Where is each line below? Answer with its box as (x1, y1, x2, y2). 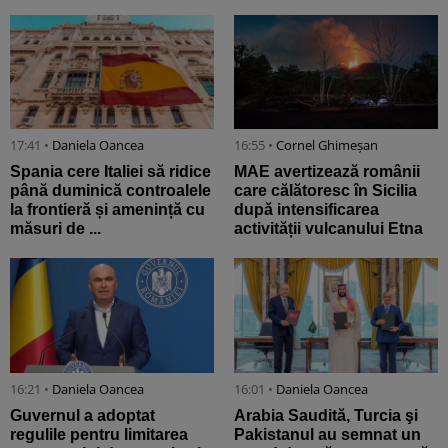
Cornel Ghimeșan (276, 136, 378, 155)
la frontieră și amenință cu (10, 201, 205, 219)
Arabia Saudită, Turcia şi (234, 406, 418, 424)
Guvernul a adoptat (10, 406, 155, 424)
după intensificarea (234, 201, 379, 219)
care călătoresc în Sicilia (234, 182, 417, 200)
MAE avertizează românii (234, 163, 420, 181)
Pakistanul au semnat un (234, 425, 421, 443)
